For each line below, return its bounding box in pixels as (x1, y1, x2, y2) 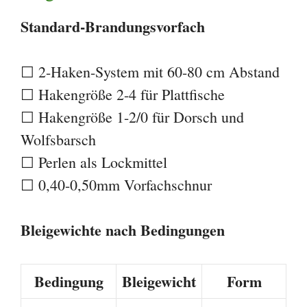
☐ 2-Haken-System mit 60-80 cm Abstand (21, 61, 280, 82)
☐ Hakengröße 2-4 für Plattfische (21, 84, 225, 104)
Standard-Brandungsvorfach (21, 14, 205, 38)
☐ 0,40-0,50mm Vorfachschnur (21, 174, 212, 195)
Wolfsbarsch (21, 129, 96, 149)
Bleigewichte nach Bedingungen (21, 218, 225, 241)
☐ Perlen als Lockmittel (21, 151, 167, 172)
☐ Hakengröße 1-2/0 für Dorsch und (21, 106, 244, 127)
